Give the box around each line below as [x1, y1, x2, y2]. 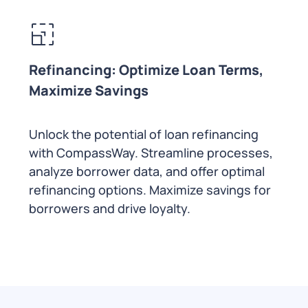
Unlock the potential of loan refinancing [29, 126, 258, 143]
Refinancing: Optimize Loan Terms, [29, 60, 263, 80]
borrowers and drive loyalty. [29, 200, 196, 217]
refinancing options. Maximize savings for [29, 181, 271, 199]
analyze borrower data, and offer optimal [29, 163, 265, 180]
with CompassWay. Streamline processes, [29, 144, 273, 162]
